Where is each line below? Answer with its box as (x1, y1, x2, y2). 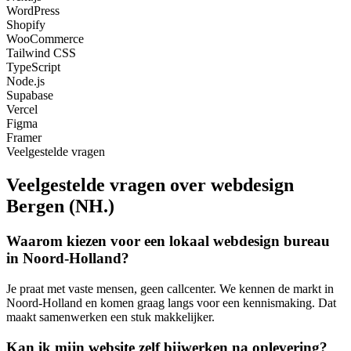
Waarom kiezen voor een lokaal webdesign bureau (6, 233, 330, 250)
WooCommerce (6, 32, 84, 46)
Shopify (6, 18, 45, 32)
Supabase (6, 89, 53, 103)
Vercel (6, 103, 38, 117)
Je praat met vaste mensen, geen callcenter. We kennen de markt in (6, 281, 334, 295)
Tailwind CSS (6, 46, 76, 60)
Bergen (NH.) (6, 196, 114, 217)
